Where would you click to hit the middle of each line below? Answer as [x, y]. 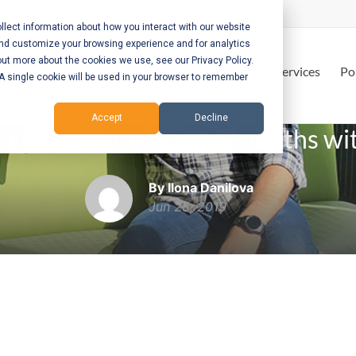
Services [298, 71]
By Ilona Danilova [201, 188]
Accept [106, 118]
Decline [211, 118]
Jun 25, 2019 [187, 207]
